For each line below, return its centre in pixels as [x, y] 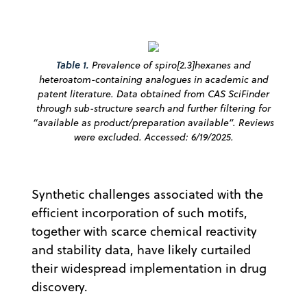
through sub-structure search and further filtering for [153, 108]
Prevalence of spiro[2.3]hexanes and [170, 65]
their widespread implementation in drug [149, 268]
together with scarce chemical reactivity [144, 231]
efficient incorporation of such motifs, [139, 212]
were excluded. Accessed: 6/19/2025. [153, 137]
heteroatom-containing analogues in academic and [153, 79]
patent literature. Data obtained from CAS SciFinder [153, 94]
